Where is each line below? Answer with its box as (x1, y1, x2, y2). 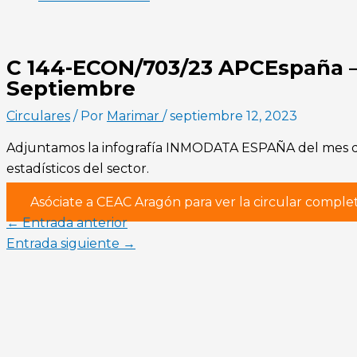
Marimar (107, 108, 163, 124)
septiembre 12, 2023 (170, 108, 297, 124)
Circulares (6, 108, 70, 124)
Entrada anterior (19, 214, 127, 230)
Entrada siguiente (6, 235, 123, 251)
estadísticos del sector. (6, 160, 149, 176)
